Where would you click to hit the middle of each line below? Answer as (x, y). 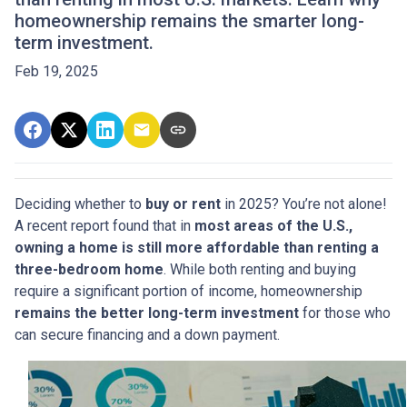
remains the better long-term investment (157, 313)
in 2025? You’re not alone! (304, 204)
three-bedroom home (89, 270)
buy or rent (183, 204)
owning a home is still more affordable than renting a (197, 248)
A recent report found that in (104, 226)
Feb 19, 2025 (56, 72)
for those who (345, 313)
